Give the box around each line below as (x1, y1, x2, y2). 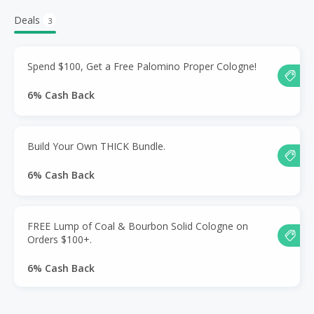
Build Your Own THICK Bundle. (27, 139, 165, 153)
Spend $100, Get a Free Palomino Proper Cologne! (27, 59, 257, 73)
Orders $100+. (27, 232, 92, 246)
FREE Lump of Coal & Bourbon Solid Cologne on (27, 219, 248, 233)
